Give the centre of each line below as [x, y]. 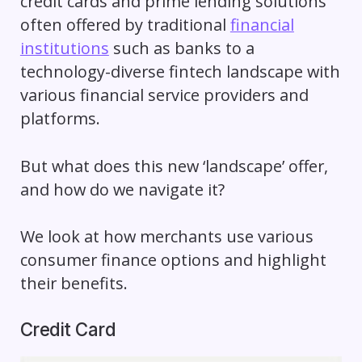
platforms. [60, 118]
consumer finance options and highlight [173, 260]
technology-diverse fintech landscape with [180, 71]
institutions [64, 48]
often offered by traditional [125, 24]
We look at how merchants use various [166, 237]
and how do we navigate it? [122, 189]
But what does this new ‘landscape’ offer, [174, 166]
